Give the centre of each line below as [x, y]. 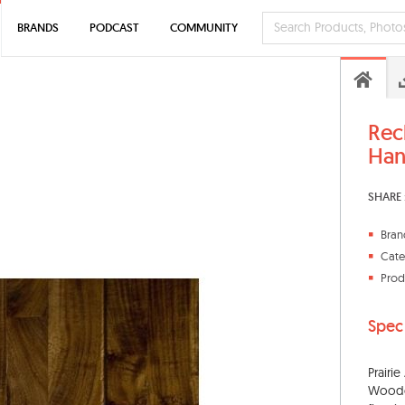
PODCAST [114, 28]
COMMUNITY [204, 28]
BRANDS [38, 28]
